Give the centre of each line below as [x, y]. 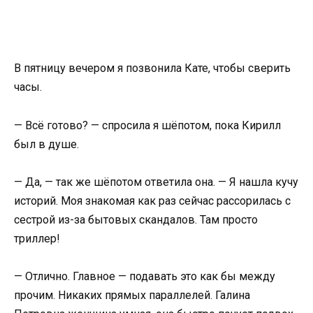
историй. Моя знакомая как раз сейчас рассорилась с [152, 201]
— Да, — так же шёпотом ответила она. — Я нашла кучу [156, 182]
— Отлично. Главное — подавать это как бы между [145, 276]
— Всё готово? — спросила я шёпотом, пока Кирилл [147, 125]
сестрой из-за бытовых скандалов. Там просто [136, 219]
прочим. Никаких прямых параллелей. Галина [132, 295]
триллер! [37, 238]
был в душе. [46, 144]
